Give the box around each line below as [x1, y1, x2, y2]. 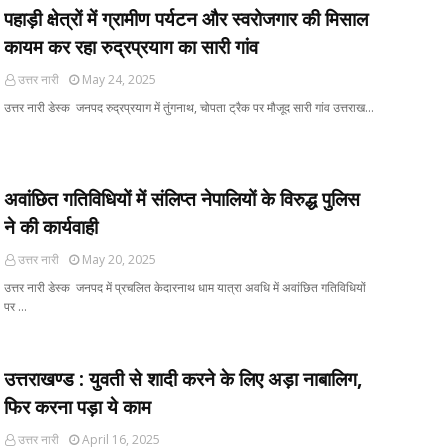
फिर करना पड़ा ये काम [4, 394, 151, 420]
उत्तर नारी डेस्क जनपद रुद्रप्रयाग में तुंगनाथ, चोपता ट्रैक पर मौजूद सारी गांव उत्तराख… [4, 99, 374, 116]
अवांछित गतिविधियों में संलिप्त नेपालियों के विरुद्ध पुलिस [4, 186, 360, 212]
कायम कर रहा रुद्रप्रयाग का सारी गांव [4, 34, 258, 60]
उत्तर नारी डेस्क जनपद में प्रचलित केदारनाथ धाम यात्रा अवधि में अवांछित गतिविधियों [4, 279, 366, 296]
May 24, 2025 [82, 71, 156, 88]
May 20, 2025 [82, 251, 156, 268]
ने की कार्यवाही [4, 214, 98, 240]
